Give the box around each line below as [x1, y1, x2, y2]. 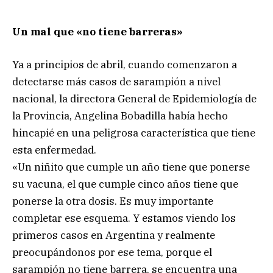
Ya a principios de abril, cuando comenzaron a [12, 58, 237, 72]
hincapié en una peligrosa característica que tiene [12, 126, 255, 140]
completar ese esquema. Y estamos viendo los [12, 211, 236, 225]
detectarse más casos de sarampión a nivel [12, 75, 221, 89]
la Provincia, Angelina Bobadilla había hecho [12, 109, 228, 123]
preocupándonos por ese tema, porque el [12, 246, 212, 260]
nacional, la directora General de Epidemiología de [12, 92, 257, 106]
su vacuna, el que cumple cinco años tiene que [12, 177, 238, 191]
